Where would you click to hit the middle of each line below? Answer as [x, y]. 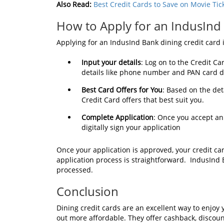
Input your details [111, 62]
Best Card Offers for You [122, 89]
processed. [75, 169]
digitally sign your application [131, 127]
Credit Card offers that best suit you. [143, 99]
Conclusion [87, 191]
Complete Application [117, 117]
